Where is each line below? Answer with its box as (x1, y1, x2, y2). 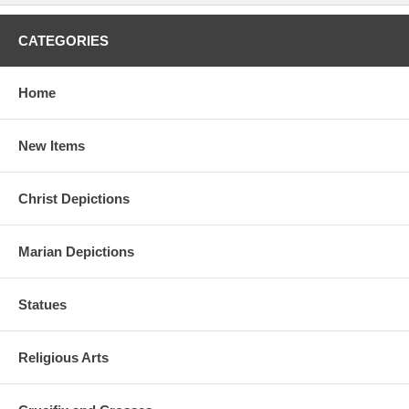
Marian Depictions (18, 244, 134, 259)
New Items (18, 138, 85, 153)
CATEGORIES (18, 33, 109, 48)
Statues (18, 297, 67, 312)
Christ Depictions (18, 191, 130, 206)
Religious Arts (18, 350, 109, 365)
